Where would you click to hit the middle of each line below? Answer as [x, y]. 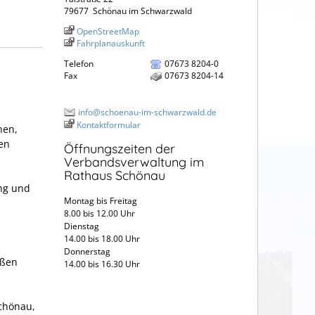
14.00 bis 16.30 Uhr [104, 264]
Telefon [79, 63]
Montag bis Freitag [102, 201]
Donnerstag [87, 252]
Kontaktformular [109, 124]
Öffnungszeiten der [120, 149]
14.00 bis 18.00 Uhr [102, 239]
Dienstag [103, 226]
